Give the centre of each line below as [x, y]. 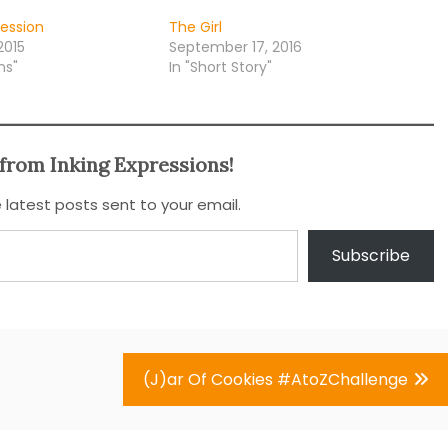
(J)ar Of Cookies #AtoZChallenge [275, 380]
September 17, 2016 [235, 47]
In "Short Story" [220, 67]
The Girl [195, 27]
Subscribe [371, 256]
